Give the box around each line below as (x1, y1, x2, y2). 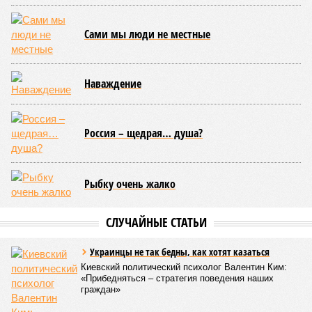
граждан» (81, 284, 120, 295)
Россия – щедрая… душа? (84, 125, 203, 141)
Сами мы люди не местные (84, 26, 210, 42)
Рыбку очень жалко (84, 176, 175, 192)
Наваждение (84, 76, 141, 91)
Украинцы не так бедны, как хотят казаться (90, 245, 270, 258)
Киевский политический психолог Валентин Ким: (81, 262, 287, 272)
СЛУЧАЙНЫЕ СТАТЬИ (105, 214, 207, 231)
